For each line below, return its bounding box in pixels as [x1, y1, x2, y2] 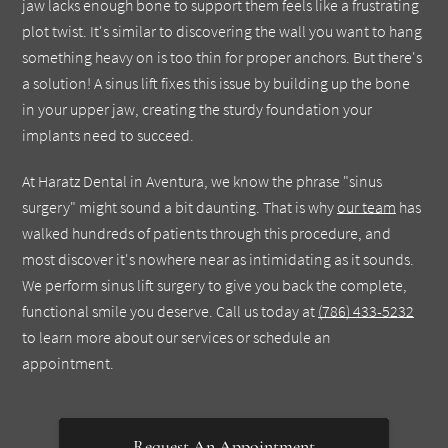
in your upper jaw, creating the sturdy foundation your [22, 98, 373, 119]
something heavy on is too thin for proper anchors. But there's [22, 46, 423, 67]
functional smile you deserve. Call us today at [22, 300, 319, 321]
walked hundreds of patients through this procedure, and [22, 222, 392, 243]
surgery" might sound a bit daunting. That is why [22, 196, 338, 217]
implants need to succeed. [22, 124, 195, 145]
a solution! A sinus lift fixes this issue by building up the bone [22, 72, 411, 93]
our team [337, 196, 397, 217]
